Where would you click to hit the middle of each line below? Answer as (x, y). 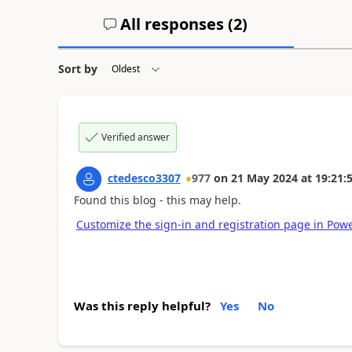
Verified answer (135, 137)
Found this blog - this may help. (157, 200)
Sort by (77, 69)
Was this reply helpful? (142, 306)
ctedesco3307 (144, 178)
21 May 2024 (264, 178)
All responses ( (175, 24)
